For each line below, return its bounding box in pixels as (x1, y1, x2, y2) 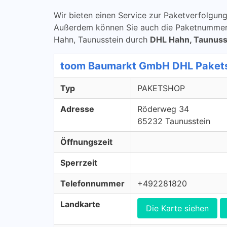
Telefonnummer (60, 178, 125, 188)
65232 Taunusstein (137, 116, 210, 126)
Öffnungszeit (60, 137, 112, 147)
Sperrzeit (60, 158, 97, 168)
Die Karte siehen (146, 203, 209, 213)
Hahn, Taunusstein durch (54, 34, 150, 45)
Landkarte (60, 199, 100, 209)
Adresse (60, 104, 94, 114)
